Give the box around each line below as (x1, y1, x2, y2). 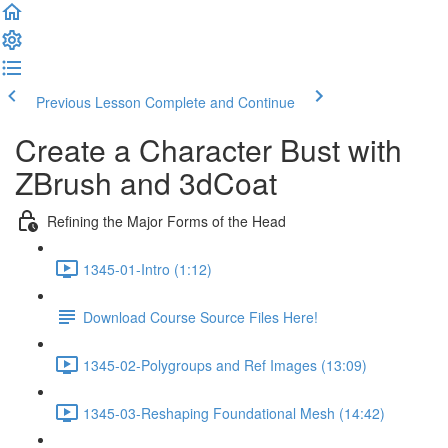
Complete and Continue (145, 92, 295, 112)
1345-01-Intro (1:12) (83, 258, 212, 279)
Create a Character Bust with (15, 128, 402, 171)
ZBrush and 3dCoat (15, 161, 277, 204)
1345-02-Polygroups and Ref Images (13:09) (83, 354, 367, 375)
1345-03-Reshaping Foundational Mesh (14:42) (83, 402, 385, 423)
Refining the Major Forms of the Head (47, 210, 286, 231)
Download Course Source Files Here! (83, 306, 318, 327)
